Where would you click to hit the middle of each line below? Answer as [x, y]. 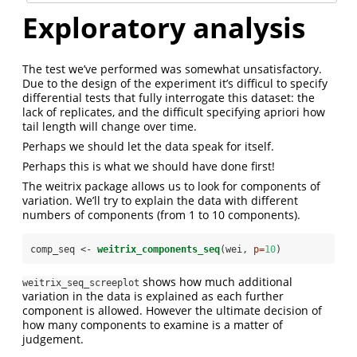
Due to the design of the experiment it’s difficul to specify [175, 83]
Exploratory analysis [164, 27]
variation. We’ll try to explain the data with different [160, 200]
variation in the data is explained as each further [153, 296]
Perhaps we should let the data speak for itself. [148, 146]
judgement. [53, 339]
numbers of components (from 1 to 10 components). [161, 215]
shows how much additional [216, 282]
